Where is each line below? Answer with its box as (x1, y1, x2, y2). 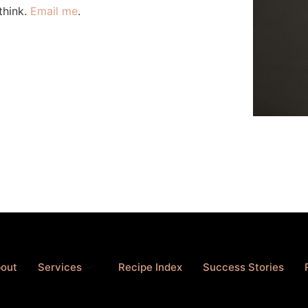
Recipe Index (118, 261, 182, 274)
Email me (30, 3, 78, 18)
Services (37, 261, 82, 274)
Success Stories (202, 261, 284, 274)
